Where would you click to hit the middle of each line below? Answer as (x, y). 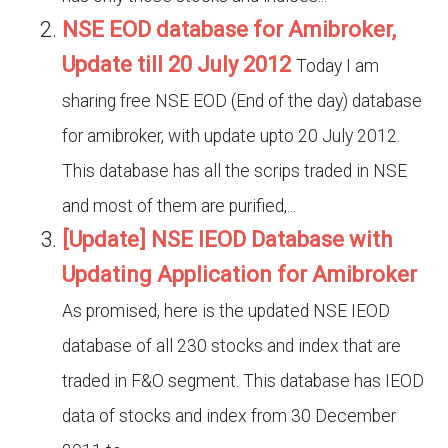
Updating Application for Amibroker (240, 274)
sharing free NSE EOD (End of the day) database (242, 101)
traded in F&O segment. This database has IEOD (243, 381)
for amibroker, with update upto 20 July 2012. (231, 136)
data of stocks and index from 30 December (229, 416)
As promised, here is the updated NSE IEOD (226, 311)
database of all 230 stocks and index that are (232, 346)
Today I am (338, 66)
